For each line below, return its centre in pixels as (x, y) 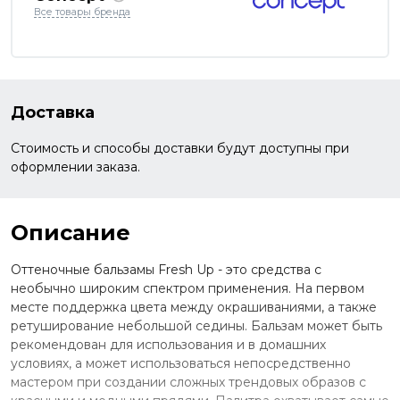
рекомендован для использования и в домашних (168, 344)
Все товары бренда (82, 12)
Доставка (53, 112)
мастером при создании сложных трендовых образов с (188, 382)
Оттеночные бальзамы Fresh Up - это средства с (166, 269)
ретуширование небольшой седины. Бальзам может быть (196, 325)
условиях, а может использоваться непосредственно (181, 363)
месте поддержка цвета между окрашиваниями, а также (194, 307)
